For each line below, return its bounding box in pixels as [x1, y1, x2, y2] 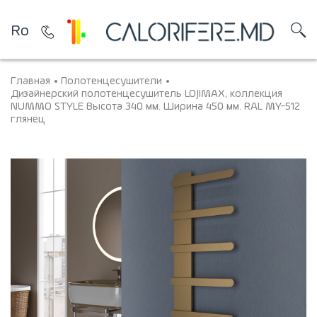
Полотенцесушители [61, 75, 162, 87]
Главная [11, 75, 50, 87]
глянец [11, 113, 45, 125]
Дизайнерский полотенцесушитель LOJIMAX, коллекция [11, 88, 282, 100]
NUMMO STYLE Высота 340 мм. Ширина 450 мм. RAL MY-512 [11, 100, 300, 113]
